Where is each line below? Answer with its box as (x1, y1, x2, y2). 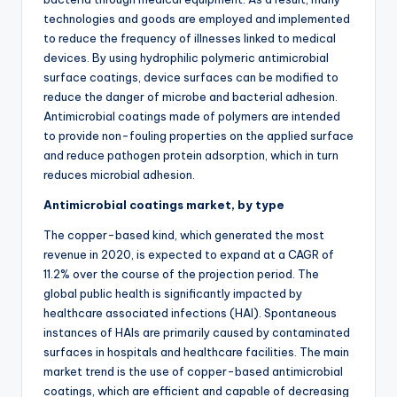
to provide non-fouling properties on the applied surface (43, 128, 354, 144)
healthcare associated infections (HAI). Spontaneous (43, 306, 337, 321)
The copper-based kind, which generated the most (43, 228, 324, 243)
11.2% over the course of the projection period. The (43, 267, 319, 282)
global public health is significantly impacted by (43, 286, 302, 301)
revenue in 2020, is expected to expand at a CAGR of (43, 247, 334, 262)
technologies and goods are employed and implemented (43, 12, 350, 27)
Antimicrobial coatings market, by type (43, 198, 284, 213)
